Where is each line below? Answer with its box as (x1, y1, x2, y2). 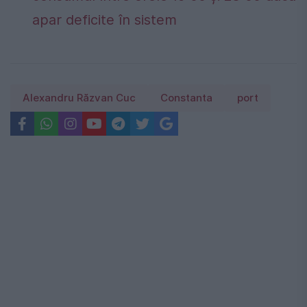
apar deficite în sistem (32, 12, 177, 29)
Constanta (160, 92, 212, 105)
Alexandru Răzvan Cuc (23, 92, 136, 105)
